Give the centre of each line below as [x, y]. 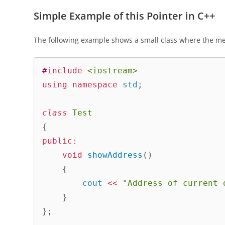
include [65, 71]
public [58, 141]
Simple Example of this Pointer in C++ [125, 16]
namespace [95, 85]
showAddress [115, 155]
